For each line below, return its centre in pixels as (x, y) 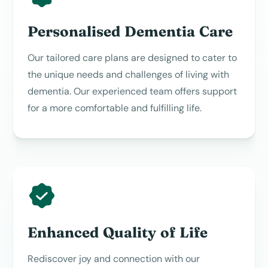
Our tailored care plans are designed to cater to (133, 57)
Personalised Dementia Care (130, 31)
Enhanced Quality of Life (118, 232)
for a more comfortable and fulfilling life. (115, 108)
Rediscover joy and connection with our (114, 258)
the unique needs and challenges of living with (129, 74)
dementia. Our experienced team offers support (133, 91)
